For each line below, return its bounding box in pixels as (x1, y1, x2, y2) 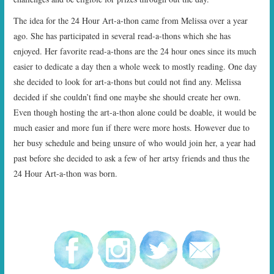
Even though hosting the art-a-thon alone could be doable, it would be (13, 106, 257, 118)
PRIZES (26, 34, 57, 50)
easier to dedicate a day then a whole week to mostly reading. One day (13, 60, 257, 72)
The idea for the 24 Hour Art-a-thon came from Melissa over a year (13, 14, 248, 26)
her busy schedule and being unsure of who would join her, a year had (13, 136, 256, 149)
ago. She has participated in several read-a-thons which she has (13, 29, 231, 42)
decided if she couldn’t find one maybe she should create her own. (13, 91, 242, 103)
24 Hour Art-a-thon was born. (13, 167, 118, 179)
